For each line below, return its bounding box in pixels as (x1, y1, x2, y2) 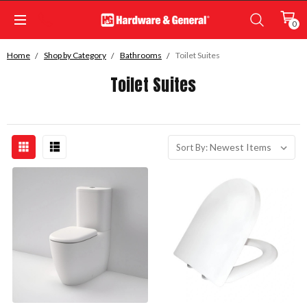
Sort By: (176, 141, 208, 153)
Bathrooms (120, 50, 162, 60)
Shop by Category (44, 50, 106, 60)
